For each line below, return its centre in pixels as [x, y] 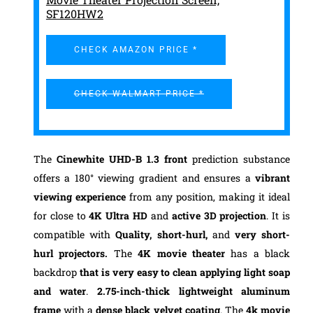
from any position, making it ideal [208, 197]
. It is [278, 216]
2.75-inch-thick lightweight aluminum [189, 291]
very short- [260, 235]
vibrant [273, 178]
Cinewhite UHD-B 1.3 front [122, 159]
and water [60, 291]
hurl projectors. [73, 254]
